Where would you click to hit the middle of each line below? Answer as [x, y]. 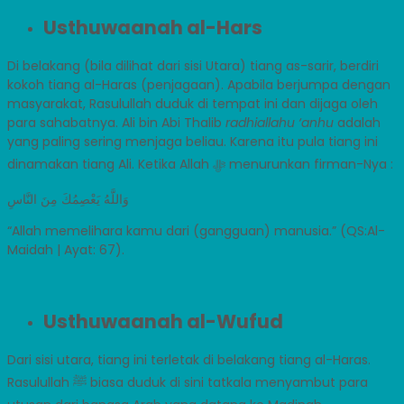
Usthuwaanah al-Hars [153, 27]
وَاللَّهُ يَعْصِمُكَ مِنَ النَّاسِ [68, 200]
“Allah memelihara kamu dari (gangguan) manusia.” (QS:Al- [196, 231]
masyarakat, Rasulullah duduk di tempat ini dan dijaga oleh [193, 104]
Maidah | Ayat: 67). [66, 250]
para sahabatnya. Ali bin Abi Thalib [116, 123]
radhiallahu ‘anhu [280, 123]
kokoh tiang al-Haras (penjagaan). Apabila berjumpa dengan [199, 85]
